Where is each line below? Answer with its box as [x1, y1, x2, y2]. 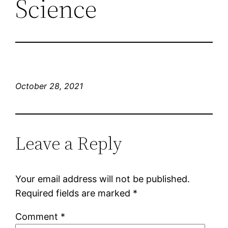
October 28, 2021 [15, 80, 83, 91]
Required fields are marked [15, 187, 133, 198]
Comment [15, 211, 61, 222]
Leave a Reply [15, 130, 123, 156]
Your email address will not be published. [15, 173, 190, 184]
